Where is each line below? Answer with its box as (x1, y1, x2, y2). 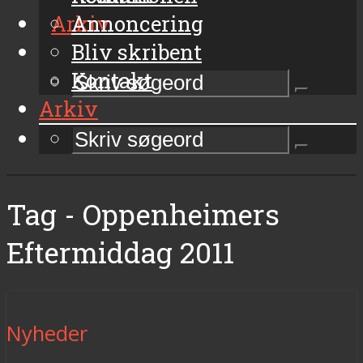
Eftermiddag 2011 (6, 233, 234, 271)
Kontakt (71, 66, 152, 94)
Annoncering (71, 9, 203, 37)
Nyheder (6, 318, 88, 348)
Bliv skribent (71, 37, 202, 66)
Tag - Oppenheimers (6, 194, 280, 233)
